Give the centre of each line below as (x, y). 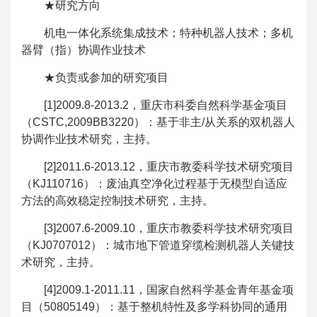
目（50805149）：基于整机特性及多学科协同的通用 (154, 307)
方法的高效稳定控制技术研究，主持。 (117, 201)
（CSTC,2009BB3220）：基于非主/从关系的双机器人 (158, 122)
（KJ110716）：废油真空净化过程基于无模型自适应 (154, 184)
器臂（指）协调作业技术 (83, 50)
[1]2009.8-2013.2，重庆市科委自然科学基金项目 (166, 105)
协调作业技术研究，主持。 (89, 139)
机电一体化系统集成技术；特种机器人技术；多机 (168, 33)
